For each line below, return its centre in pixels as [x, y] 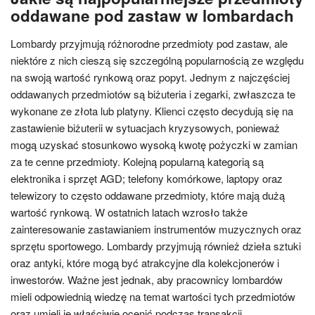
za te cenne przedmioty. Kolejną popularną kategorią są [137, 161]
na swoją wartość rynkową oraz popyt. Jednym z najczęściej [150, 77]
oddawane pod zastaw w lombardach [152, 15]
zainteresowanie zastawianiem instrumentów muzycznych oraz [156, 229]
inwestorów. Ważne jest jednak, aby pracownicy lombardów [147, 279]
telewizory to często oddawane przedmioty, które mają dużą [148, 195]
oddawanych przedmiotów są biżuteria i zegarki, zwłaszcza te [153, 94]
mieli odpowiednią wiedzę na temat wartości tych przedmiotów [153, 296]
